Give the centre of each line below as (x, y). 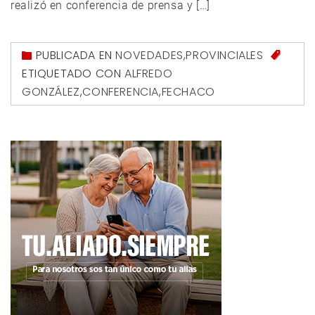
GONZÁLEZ (51, 92)
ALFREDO (149, 74)
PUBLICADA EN (76, 55)
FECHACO (188, 92)
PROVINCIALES (225, 55)
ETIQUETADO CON (73, 74)
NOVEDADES (149, 55)
